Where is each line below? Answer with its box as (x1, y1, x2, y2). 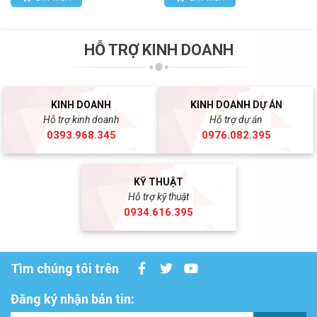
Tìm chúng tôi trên (11, 260, 119, 276)
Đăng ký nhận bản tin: (11, 292, 134, 307)
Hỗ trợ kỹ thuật (128, 191, 189, 203)
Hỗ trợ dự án (209, 114, 263, 126)
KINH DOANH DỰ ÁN (190, 99, 282, 111)
